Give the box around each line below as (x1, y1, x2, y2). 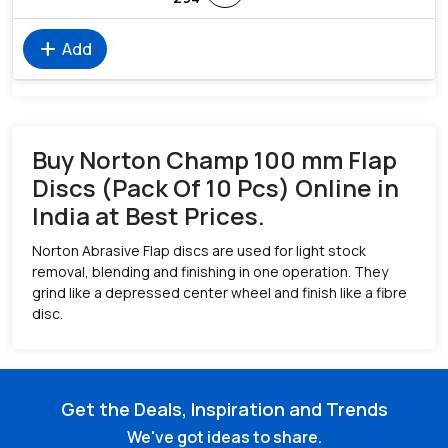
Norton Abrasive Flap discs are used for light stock (32, 241, 366, 260)
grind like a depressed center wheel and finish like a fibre (32, 283, 407, 302)
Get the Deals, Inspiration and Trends (60, 397, 388, 421)
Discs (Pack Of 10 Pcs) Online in (32, 171, 399, 204)
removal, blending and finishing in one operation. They (32, 262, 388, 281)
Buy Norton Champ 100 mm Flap (32, 143, 397, 176)
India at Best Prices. (32, 199, 265, 232)
